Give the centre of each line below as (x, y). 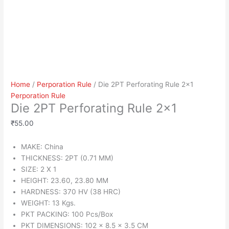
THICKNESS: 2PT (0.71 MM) (67, 158)
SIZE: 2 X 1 (39, 169)
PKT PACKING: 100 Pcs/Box (67, 214)
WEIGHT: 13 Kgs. (49, 203)
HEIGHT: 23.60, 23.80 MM (65, 181)
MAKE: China (42, 147)
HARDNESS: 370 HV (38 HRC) (71, 192)
